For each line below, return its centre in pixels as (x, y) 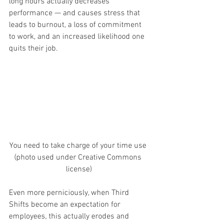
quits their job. (33, 49)
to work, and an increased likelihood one (78, 37)
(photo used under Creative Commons (79, 157)
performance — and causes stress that (75, 13)
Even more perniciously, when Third (70, 193)
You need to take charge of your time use (79, 146)
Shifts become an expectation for (66, 205)
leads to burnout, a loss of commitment (76, 25)
